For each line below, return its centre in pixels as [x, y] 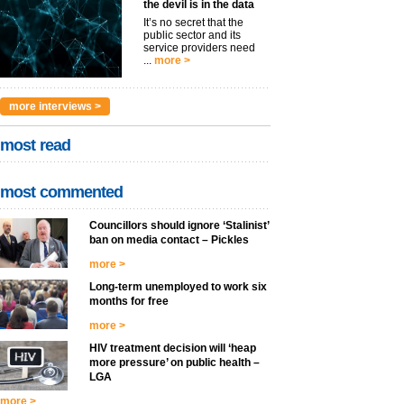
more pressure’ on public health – [174, 363]
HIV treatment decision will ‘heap [173, 349]
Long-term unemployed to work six [178, 287]
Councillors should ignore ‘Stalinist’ [179, 226]
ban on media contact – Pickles [169, 240]
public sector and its [192, 36]
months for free [129, 302]
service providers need [199, 48]
